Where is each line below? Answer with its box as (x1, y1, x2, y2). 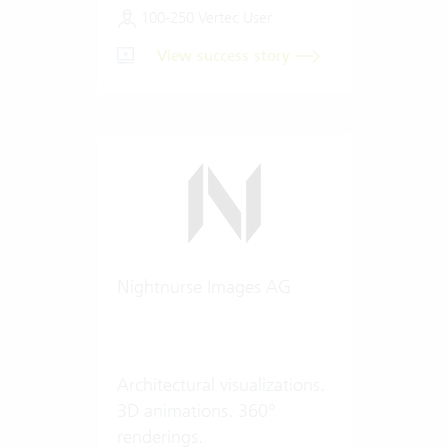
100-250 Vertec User (136, 7, 272, 27)
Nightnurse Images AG (116, 274, 291, 298)
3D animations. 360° (116, 398, 276, 422)
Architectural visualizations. (116, 372, 325, 396)
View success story (156, 45, 295, 66)
